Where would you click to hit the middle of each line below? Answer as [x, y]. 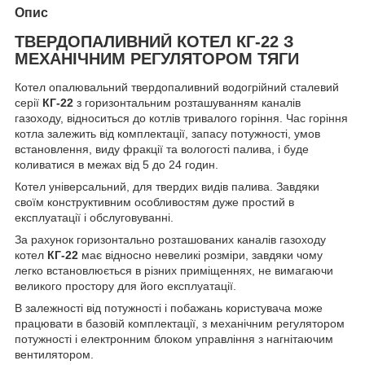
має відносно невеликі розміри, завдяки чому [200, 255]
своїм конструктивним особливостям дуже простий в [154, 202]
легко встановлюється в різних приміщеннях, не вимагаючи [174, 271]
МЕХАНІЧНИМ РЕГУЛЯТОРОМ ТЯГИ [157, 58]
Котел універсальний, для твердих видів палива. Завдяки [167, 187]
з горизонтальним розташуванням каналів [187, 103]
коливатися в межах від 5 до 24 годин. [117, 165]
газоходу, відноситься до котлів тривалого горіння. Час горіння [181, 119]
